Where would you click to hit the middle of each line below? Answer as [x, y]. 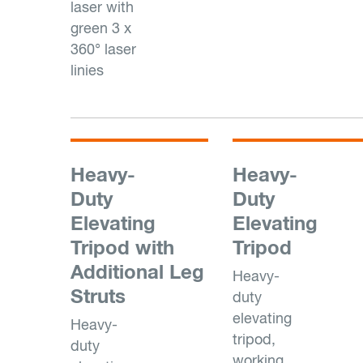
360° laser [103, 49]
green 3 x [101, 28]
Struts [98, 296]
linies [87, 70]
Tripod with [122, 247]
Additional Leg [137, 271]
